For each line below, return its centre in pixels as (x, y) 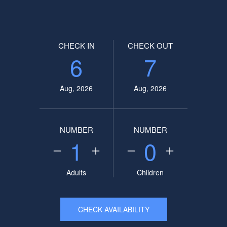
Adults (77, 172)
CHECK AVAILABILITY (113, 209)
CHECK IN (76, 45)
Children (150, 172)
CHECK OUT (150, 45)
